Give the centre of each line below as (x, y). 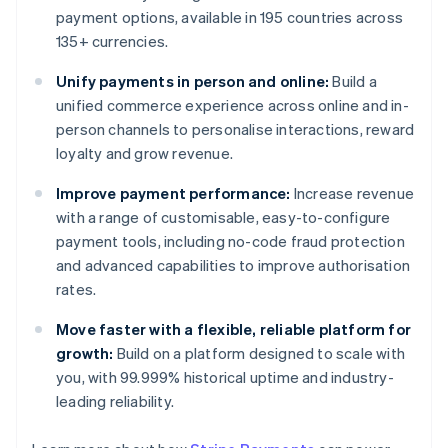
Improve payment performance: (173, 193)
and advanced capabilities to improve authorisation (233, 265)
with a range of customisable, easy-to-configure (223, 217)
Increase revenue (352, 193)
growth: (85, 353)
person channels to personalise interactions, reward (235, 129)
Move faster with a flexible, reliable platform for (234, 329)
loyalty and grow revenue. (144, 153)
